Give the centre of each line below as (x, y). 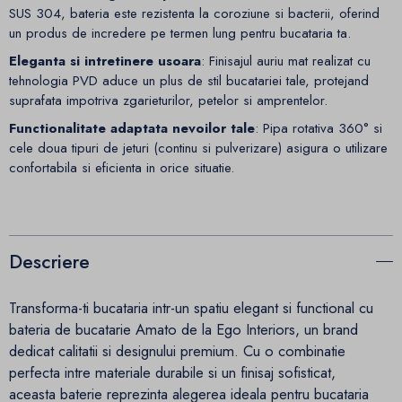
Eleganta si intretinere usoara (105, 61)
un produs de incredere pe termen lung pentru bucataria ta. (180, 33)
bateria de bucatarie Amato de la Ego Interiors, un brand (184, 329)
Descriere (49, 262)
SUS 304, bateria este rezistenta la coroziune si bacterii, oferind (194, 13)
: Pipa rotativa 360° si (319, 129)
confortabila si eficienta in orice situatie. (122, 168)
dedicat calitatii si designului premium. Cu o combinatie (177, 350)
